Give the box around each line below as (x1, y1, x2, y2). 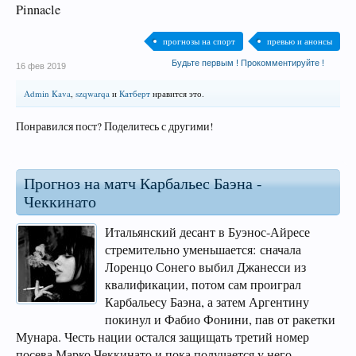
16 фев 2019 (16, 61, 66, 71)
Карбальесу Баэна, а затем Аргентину (105, 293, 309, 311)
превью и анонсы (267, 35, 332, 47)
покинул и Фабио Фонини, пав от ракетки (105, 311, 335, 328)
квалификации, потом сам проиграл (105, 276, 301, 293)
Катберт (119, 87, 150, 99)
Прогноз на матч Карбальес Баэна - (24, 172, 262, 194)
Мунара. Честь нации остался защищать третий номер (16, 328, 309, 346)
